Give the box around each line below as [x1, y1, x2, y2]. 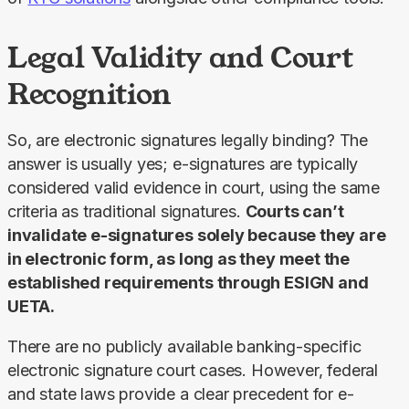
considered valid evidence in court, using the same [7, 177, 381, 197]
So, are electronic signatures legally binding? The [7, 130, 369, 150]
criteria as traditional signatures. [7, 201, 246, 221]
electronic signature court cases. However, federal [7, 360, 379, 380]
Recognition [7, 73, 173, 113]
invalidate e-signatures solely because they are [7, 225, 386, 245]
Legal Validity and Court [7, 37, 353, 77]
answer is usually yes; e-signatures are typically [7, 153, 359, 173]
